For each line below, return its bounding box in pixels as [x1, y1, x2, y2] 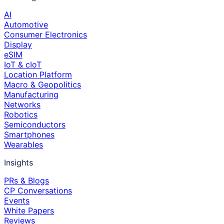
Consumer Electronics [4, 29, 87, 40]
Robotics [4, 109, 37, 120]
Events [4, 195, 29, 206]
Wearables [4, 139, 43, 150]
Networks [4, 99, 40, 110]
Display [4, 39, 32, 50]
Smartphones [4, 129, 54, 140]
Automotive [4, 19, 48, 30]
